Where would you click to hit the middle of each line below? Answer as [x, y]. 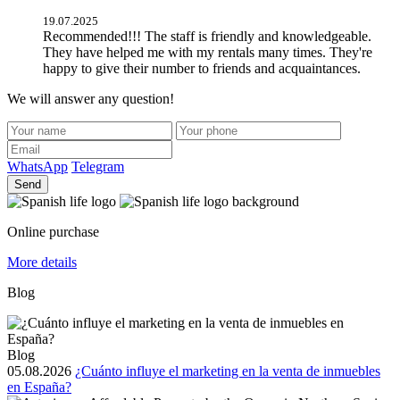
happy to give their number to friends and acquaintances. [202, 68]
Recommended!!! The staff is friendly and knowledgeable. [207, 36]
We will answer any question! [91, 98]
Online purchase [53, 231]
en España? [39, 387]
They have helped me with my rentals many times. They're [208, 52]
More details [42, 262]
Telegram [98, 166]
